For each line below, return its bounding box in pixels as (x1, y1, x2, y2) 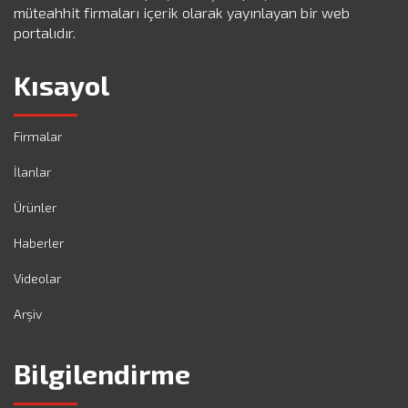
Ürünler (14, 199, 56, 215)
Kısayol (14, 68, 109, 101)
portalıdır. (14, 24, 76, 41)
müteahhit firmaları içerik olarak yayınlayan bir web (14, 4, 350, 21)
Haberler (14, 235, 64, 250)
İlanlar (14, 164, 51, 179)
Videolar (14, 270, 61, 286)
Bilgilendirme (14, 357, 190, 390)
